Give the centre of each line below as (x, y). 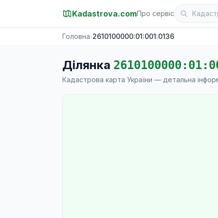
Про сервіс (155, 13)
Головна (76, 36)
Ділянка (88, 65)
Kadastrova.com (104, 14)
